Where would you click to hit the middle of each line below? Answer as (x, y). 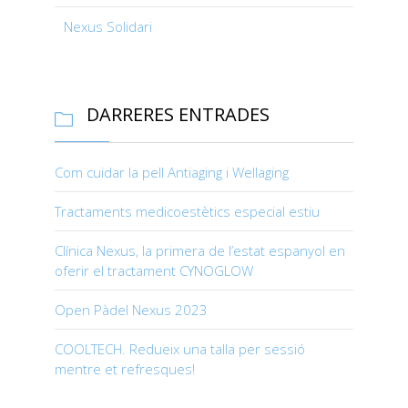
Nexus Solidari (108, 27)
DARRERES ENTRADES (176, 115)
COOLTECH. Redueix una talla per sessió (180, 349)
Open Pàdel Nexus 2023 (131, 310)
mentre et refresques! (125, 369)
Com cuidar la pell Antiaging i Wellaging (172, 173)
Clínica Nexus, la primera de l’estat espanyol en (200, 251)
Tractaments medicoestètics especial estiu (187, 212)
